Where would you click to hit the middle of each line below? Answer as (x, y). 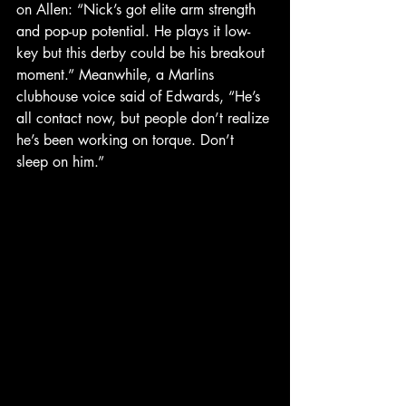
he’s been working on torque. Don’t (127, 140)
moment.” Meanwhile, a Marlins (117, 75)
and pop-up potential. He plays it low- (133, 31)
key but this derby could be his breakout (143, 53)
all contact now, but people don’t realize (145, 118)
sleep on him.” (60, 162)
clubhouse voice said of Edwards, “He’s (140, 97)
